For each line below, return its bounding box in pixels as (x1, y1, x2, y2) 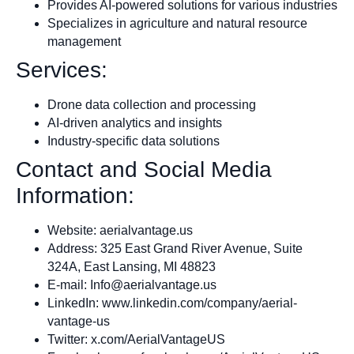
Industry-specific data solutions (47, 134, 220, 148)
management (47, 34, 121, 48)
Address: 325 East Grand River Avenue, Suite (47, 241, 303, 255)
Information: (16, 183, 134, 208)
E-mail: (47, 277, 90, 292)
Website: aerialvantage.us (47, 223, 193, 237)
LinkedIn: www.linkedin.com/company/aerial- (47, 296, 297, 310)
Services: (16, 57, 107, 82)
